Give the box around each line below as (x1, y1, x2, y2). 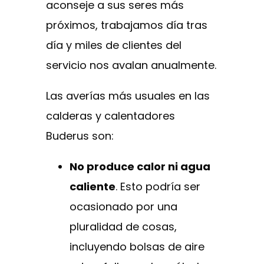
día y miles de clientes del (46, 38, 181, 53)
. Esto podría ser (115, 179, 200, 194)
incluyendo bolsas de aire (70, 239, 204, 255)
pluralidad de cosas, (70, 219, 177, 235)
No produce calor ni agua (70, 159, 210, 174)
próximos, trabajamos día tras (46, 18, 207, 33)
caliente (70, 179, 115, 194)
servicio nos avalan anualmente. (46, 58, 216, 73)
